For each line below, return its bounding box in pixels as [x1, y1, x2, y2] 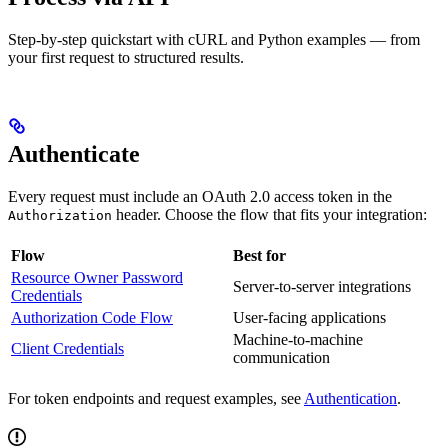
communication [233, 349, 330, 367]
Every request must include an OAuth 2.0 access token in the [8, 188, 392, 206]
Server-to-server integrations [233, 278, 411, 296]
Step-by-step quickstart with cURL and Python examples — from [8, 31, 420, 49]
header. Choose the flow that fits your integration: [112, 206, 427, 224]
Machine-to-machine [233, 331, 363, 349]
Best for [233, 247, 286, 265]
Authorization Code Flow [11, 309, 173, 327]
